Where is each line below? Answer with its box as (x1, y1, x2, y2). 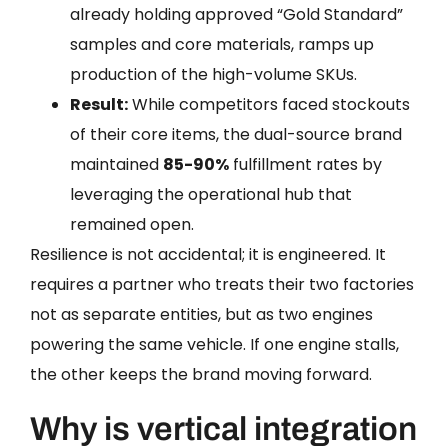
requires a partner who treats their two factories (30, 272, 414, 296)
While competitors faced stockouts (128, 92, 410, 116)
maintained (70, 152, 163, 176)
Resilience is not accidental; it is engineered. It (30, 242, 386, 266)
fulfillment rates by (229, 152, 382, 176)
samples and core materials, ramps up (70, 32, 374, 56)
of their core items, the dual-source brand (70, 122, 402, 146)
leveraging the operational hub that (70, 182, 352, 206)
